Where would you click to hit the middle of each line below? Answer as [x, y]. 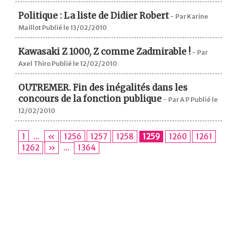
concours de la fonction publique [90, 99]
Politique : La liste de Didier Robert [93, 16]
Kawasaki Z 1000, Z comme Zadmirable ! [104, 52]
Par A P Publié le [193, 100]
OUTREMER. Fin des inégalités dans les [103, 88]
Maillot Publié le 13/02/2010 [63, 28]
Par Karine [192, 16]
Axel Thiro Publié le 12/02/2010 [68, 64]
